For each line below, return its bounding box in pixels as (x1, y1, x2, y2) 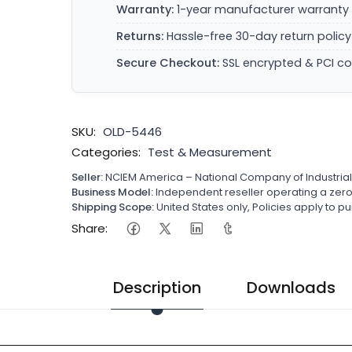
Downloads (247, 277, 335, 299)
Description (113, 277, 201, 299)
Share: (71, 219, 108, 236)
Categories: (71, 144, 141, 160)
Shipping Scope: (71, 200, 155, 214)
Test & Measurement (148, 144, 273, 160)
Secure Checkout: (116, 55, 220, 71)
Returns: (116, 28, 164, 44)
